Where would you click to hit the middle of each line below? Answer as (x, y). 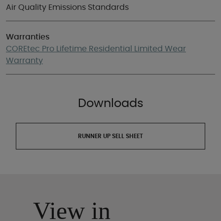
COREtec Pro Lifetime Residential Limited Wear (96, 49)
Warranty (24, 61)
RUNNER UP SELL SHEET (110, 136)
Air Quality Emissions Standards (67, 7)
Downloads (110, 104)
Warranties (28, 37)
